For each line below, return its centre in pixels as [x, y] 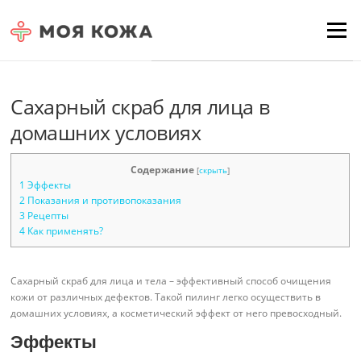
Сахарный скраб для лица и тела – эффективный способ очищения [171, 280]
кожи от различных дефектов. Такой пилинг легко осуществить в [166, 297]
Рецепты [47, 216]
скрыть [214, 170]
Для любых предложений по [244, 25]
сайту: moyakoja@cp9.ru [230, 44]
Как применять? [64, 231]
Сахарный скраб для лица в [140, 106]
